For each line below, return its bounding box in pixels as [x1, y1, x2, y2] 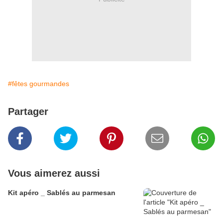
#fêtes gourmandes [8, 80, 69, 88]
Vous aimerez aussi [8, 168, 100, 179]
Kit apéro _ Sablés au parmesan [8, 189, 115, 197]
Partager [8, 106, 48, 117]
